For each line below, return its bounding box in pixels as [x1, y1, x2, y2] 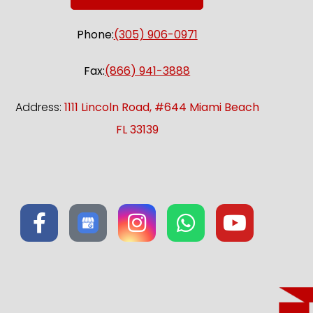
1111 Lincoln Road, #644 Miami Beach [64, 99, 259, 115]
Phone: [76, 27, 114, 43]
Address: [15, 99, 64, 115]
